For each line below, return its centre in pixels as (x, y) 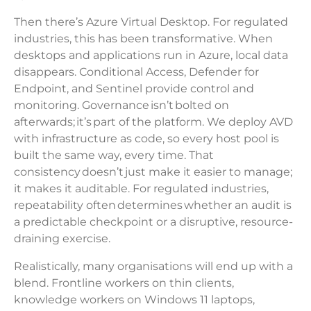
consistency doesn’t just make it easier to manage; (153, 172)
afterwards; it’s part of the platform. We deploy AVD (153, 122)
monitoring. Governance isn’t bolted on (121, 106)
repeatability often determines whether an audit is (153, 205)
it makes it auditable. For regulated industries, (141, 189)
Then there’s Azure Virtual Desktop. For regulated (151, 22)
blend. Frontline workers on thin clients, (124, 283)
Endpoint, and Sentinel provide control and (134, 89)
